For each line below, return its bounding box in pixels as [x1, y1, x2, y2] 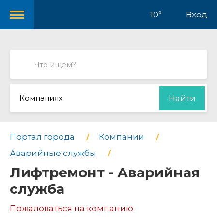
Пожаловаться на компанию [10, 203, 133, 214]
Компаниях [19, 93, 62, 103]
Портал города [10, 132, 75, 141]
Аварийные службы [10, 148, 96, 158]
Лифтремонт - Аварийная [10, 164, 200, 181]
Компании [99, 132, 144, 141]
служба [10, 181, 64, 198]
